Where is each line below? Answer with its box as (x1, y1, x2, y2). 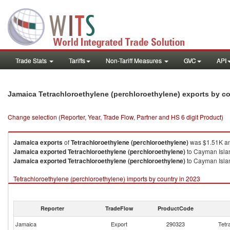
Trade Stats (15, 56, 48, 65)
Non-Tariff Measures (106, 56, 163, 65)
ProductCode (158, 204, 194, 212)
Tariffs (69, 56, 85, 65)
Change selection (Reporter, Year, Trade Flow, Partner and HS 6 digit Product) (8, 112, 223, 121)
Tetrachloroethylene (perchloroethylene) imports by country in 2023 (13, 174, 200, 183)
